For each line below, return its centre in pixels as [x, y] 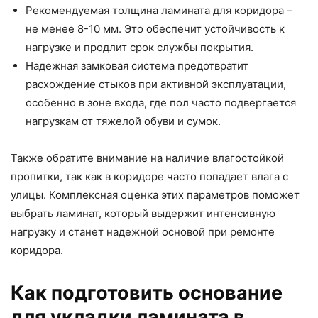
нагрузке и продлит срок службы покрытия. [139, 48]
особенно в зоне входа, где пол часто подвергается [161, 103]
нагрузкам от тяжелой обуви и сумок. [123, 121]
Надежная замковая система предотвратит [137, 66]
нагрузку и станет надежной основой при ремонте [143, 232]
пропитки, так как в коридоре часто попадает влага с [149, 177]
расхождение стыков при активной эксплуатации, [156, 84]
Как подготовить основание [147, 293]
